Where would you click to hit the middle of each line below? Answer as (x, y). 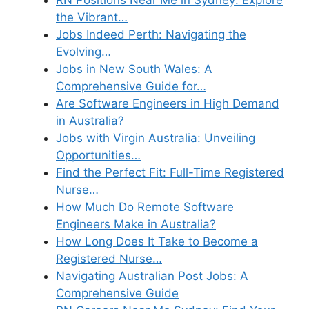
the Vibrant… (92, 17)
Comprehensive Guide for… (131, 86)
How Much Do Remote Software (145, 207)
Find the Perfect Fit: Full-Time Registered (170, 172)
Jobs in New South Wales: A (134, 69)
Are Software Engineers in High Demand (168, 103)
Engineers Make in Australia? (136, 224)
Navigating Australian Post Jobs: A (152, 276)
